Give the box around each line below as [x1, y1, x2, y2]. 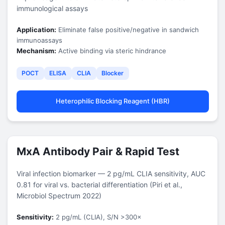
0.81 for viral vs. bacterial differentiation [16, 180, 148, 189]
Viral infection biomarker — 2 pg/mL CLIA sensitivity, [16, 169, 191, 178]
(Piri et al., [147, 180, 182, 189]
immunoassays [16, 36, 62, 44]
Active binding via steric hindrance [56, 46, 166, 55]
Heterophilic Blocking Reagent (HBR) [55, 97, 170, 105]
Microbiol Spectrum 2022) [16, 191, 101, 200]
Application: [16, 25, 56, 34]
